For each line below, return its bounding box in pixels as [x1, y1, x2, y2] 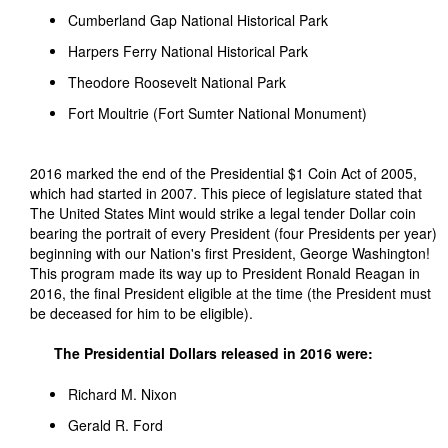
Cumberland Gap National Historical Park [68, 10, 328, 30]
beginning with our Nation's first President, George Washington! [30, 243, 430, 263]
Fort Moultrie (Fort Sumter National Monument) [68, 103, 367, 123]
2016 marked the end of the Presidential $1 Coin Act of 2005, [30, 163, 417, 183]
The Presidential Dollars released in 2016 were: [54, 343, 373, 363]
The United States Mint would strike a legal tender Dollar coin [30, 203, 416, 223]
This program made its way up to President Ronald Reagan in [30, 263, 420, 283]
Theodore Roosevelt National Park [68, 72, 286, 92]
